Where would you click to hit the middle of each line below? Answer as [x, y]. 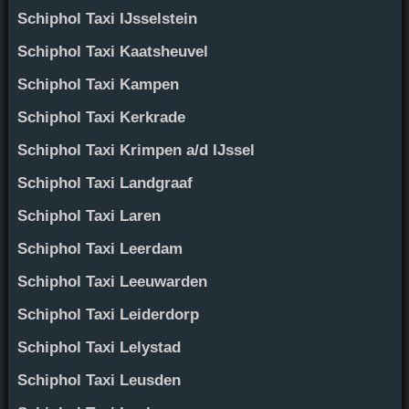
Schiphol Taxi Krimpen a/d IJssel [136, 150]
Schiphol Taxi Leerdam [100, 248]
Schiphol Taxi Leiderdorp [108, 314]
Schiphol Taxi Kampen [98, 84]
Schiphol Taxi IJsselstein [107, 18]
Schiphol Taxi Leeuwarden [112, 281]
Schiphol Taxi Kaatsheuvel [112, 51]
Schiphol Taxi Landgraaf [105, 183]
